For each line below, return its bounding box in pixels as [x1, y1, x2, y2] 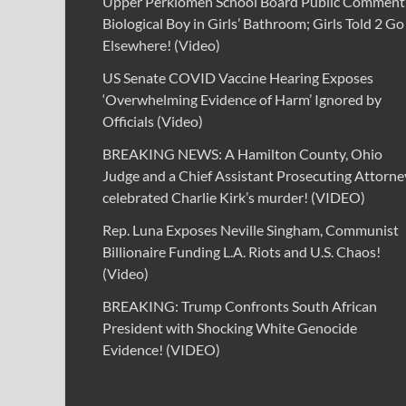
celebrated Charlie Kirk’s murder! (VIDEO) [102, 188, 365, 207]
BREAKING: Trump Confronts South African [102, 297, 377, 315]
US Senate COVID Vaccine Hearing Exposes [102, 69, 373, 87]
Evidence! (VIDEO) [102, 341, 220, 359]
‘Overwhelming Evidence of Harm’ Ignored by [102, 91, 382, 109]
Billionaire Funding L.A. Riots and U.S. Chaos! [102, 243, 381, 261]
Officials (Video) [102, 112, 203, 130]
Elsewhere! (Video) [102, 36, 220, 54]
